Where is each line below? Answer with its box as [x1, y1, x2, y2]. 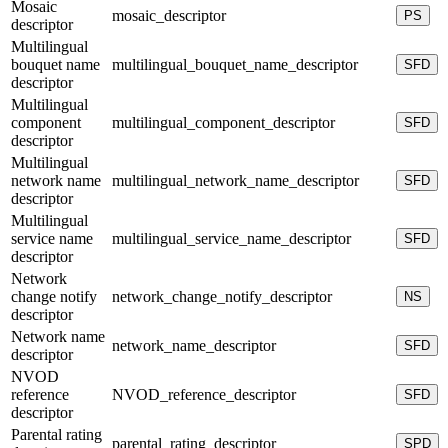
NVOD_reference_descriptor [112, 385, 296, 403]
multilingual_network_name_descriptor [112, 171, 359, 189]
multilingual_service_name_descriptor [112, 229, 351, 247]
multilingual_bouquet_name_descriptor [112, 55, 358, 73]
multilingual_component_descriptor [112, 113, 335, 131]
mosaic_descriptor [112, 6, 226, 24]
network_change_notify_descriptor [112, 287, 332, 305]
